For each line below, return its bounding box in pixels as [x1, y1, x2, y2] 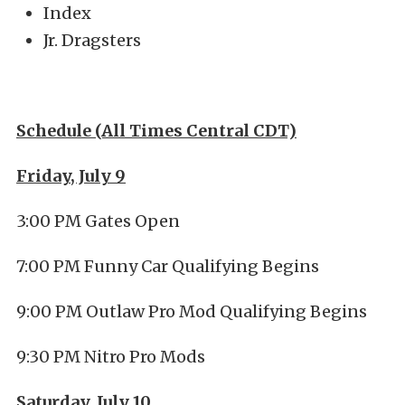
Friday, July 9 [16, 165, 126, 186]
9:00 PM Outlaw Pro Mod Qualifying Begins [16, 301, 367, 322]
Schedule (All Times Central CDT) [16, 120, 297, 141]
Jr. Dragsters [43, 30, 141, 51]
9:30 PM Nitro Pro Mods [16, 346, 205, 367]
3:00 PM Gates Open [16, 211, 180, 231]
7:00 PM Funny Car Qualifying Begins [16, 256, 319, 277]
